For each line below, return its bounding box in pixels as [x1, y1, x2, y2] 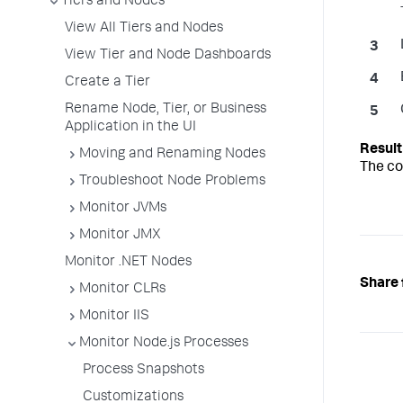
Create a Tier [65, 76, 150, 90]
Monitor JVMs [79, 201, 166, 216]
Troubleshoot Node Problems [79, 175, 265, 189]
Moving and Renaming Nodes [79, 148, 265, 162]
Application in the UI [65, 121, 196, 135]
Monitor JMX [79, 228, 161, 243]
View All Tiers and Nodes [65, 22, 223, 36]
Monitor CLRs [79, 282, 166, 297]
